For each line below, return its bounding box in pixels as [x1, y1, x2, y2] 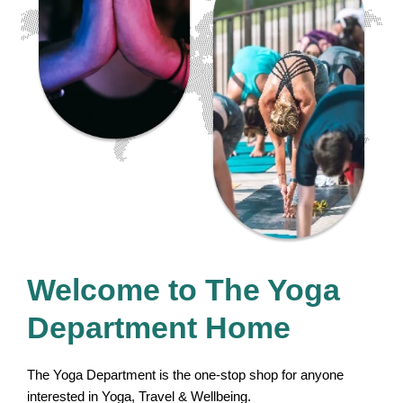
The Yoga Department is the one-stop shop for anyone [27, 367, 344, 382]
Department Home [27, 309, 291, 345]
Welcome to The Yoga [27, 272, 340, 307]
